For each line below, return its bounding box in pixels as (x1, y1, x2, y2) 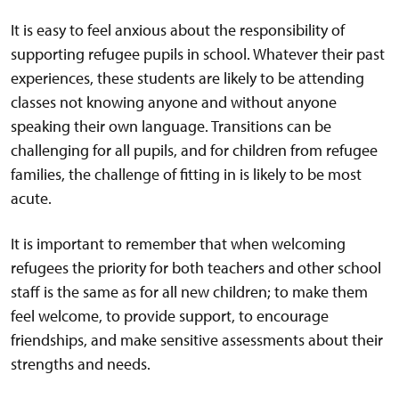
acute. (11, 188, 52, 209)
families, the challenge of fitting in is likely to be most (11, 164, 362, 185)
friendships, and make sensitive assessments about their (11, 330, 383, 351)
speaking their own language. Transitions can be (11, 116, 331, 137)
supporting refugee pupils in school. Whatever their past (11, 44, 385, 65)
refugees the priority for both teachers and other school (11, 257, 381, 279)
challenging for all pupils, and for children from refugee (11, 140, 378, 161)
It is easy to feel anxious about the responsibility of (11, 20, 345, 41)
